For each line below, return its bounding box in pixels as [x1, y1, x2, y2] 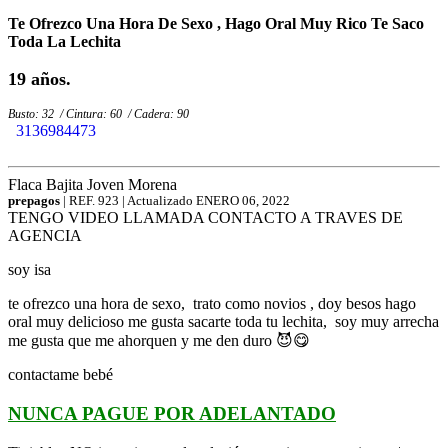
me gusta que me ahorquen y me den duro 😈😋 [8, 332, 314, 350]
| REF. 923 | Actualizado [60, 194, 196, 209]
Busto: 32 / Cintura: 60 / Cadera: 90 [8, 107, 189, 122]
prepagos [8, 194, 60, 209]
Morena [128, 176, 177, 194]
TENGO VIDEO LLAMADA [8, 209, 204, 227]
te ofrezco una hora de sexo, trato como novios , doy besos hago [8, 295, 416, 313]
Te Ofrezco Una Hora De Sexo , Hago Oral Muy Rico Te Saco [8, 15, 424, 33]
